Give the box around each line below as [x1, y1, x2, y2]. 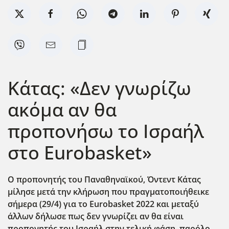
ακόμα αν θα [8, 97, 117, 122]
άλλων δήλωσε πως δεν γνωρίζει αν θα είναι [8, 211, 184, 222]
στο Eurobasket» [8, 140, 152, 165]
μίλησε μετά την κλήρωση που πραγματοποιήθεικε [8, 186, 209, 197]
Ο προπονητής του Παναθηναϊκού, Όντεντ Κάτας [8, 174, 201, 185]
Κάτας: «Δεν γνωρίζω [8, 76, 191, 100]
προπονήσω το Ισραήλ [8, 119, 204, 143]
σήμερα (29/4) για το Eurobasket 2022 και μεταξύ [8, 198, 199, 210]
